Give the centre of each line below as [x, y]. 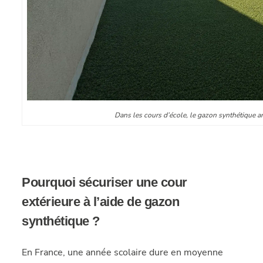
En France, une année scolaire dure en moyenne [123, 252]
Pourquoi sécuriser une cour [104, 182]
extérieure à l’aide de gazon [101, 202]
